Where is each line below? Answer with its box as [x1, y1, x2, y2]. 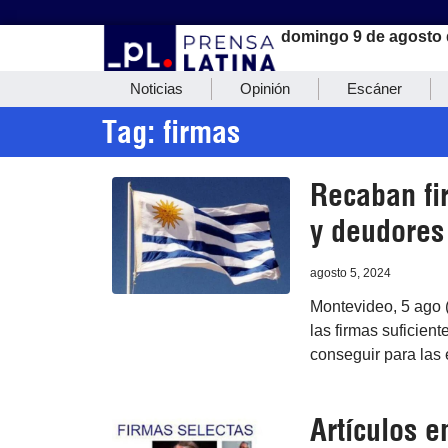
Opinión [240, 80, 290, 98]
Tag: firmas [102, 113, 240, 152]
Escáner [347, 80, 402, 98]
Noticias [130, 80, 183, 98]
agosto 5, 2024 [309, 266, 391, 281]
